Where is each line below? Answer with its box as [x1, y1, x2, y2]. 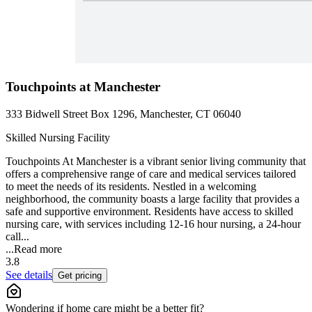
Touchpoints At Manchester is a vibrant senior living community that [6, 155, 306, 167]
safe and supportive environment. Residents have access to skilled [6, 205, 293, 217]
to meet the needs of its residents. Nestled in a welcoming [6, 180, 256, 192]
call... [6, 230, 29, 242]
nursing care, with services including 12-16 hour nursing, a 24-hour [6, 217, 301, 230]
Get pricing [58, 270, 102, 281]
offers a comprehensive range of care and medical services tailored [6, 167, 296, 180]
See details [6, 268, 52, 281]
